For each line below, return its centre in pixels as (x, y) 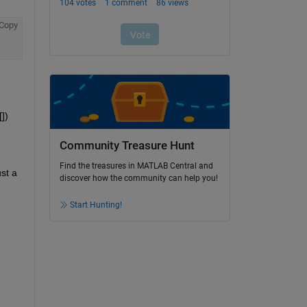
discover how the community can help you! (138, 179)
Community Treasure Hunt (127, 145)
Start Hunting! (96, 205)
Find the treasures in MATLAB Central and (136, 166)
